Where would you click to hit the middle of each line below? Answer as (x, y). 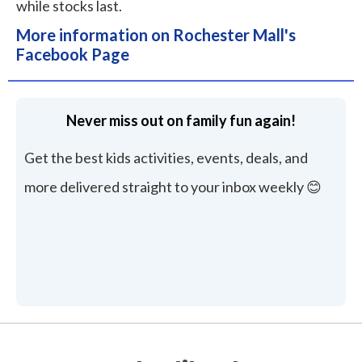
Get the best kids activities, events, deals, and (166, 157)
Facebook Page (73, 54)
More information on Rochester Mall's (156, 34)
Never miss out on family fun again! (181, 120)
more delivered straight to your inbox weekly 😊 (173, 186)
